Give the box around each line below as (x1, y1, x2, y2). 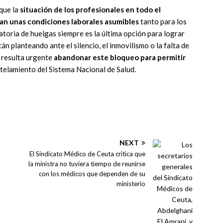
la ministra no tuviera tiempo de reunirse (28, 160, 146, 168)
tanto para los (139, 17, 187, 26)
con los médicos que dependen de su (39, 170, 146, 178)
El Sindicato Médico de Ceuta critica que (29, 150, 146, 158)
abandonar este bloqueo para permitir (54, 53, 186, 62)
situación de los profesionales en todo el (20, 5, 161, 14)
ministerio (116, 180, 146, 188)
